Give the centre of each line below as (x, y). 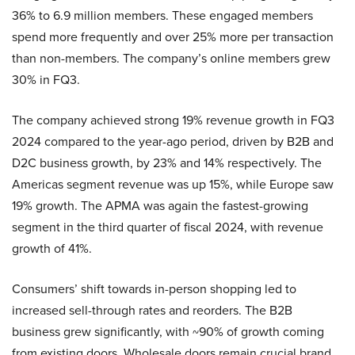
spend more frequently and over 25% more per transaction (173, 37)
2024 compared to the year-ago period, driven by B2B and (173, 142)
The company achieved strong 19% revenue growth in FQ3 (173, 120)
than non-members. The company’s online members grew (171, 59)
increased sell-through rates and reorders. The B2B (152, 311)
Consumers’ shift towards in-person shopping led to (154, 289)
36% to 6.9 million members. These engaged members (162, 16)
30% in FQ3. (46, 80)
